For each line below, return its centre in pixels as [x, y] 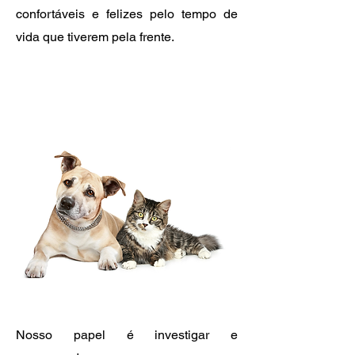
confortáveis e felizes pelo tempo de [127, 14]
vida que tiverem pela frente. [95, 37]
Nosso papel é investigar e [127, 335]
